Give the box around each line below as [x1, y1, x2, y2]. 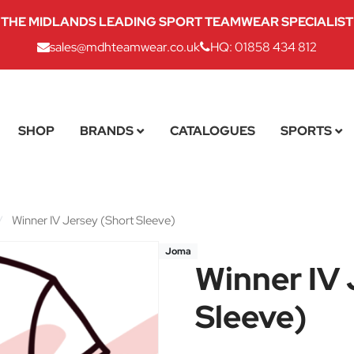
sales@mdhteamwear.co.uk [50, 39, 200, 55]
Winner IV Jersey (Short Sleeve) [9, 213, 175, 228]
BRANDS [79, 122, 134, 139]
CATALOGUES [169, 122, 255, 139]
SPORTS [280, 122, 332, 139]
